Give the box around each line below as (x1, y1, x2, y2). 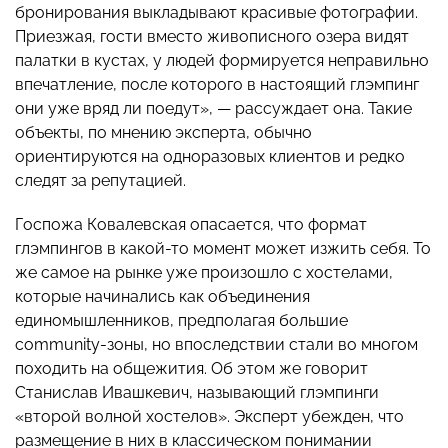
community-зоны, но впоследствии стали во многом (15, 335, 418, 355)
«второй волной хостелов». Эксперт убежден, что (15, 407, 404, 427)
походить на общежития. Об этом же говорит (15, 359, 368, 379)
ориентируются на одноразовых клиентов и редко (15, 147, 405, 167)
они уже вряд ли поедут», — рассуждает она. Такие (15, 99, 412, 119)
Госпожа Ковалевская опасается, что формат (15, 215, 367, 235)
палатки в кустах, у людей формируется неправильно (15, 51, 429, 71)
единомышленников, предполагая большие (15, 311, 348, 331)
